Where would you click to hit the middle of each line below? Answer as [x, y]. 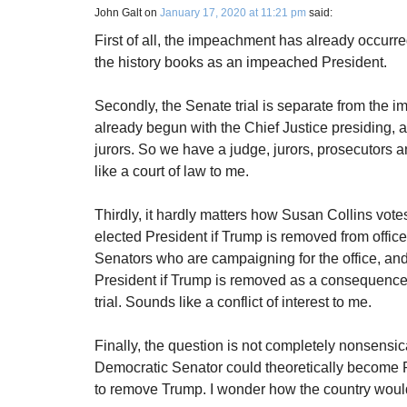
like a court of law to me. [172, 171]
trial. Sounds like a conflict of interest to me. [233, 302]
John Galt [118, 13]
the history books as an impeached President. [241, 62]
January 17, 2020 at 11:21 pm [233, 13]
